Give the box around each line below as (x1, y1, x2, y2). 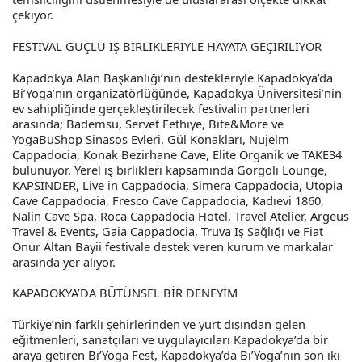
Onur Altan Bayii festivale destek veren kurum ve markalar (12, 238, 333, 255)
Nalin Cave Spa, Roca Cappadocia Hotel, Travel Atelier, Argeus (12, 207, 349, 224)
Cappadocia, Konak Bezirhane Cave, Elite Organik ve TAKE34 (12, 145, 342, 162)
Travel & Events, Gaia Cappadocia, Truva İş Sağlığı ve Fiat (12, 222, 323, 239)
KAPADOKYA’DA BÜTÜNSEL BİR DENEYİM (12, 284, 238, 301)
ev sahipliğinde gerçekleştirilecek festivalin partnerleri (12, 99, 309, 116)
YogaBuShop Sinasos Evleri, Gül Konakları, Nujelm (12, 130, 289, 147)
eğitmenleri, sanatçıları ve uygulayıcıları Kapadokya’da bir (12, 330, 328, 347)
